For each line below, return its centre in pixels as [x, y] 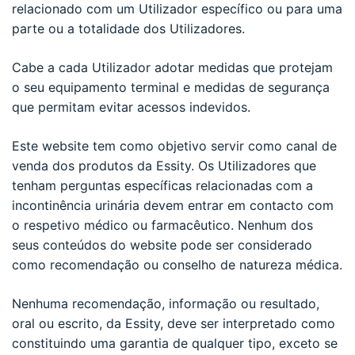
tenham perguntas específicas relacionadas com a [162, 185]
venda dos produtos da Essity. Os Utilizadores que [164, 165]
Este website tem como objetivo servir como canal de [174, 145]
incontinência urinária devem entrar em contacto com [173, 205]
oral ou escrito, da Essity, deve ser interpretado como [174, 323]
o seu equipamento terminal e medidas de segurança [171, 87]
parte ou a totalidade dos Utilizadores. [128, 28]
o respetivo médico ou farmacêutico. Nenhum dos [162, 225]
